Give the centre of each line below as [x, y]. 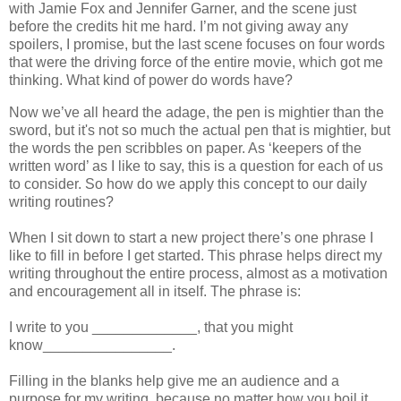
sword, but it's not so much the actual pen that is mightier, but [200, 131]
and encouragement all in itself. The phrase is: [155, 292]
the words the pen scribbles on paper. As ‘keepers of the [185, 149]
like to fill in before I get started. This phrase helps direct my [196, 256]
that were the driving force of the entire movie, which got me [196, 63]
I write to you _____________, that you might [151, 328]
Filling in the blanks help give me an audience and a [174, 381]
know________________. [92, 346]
